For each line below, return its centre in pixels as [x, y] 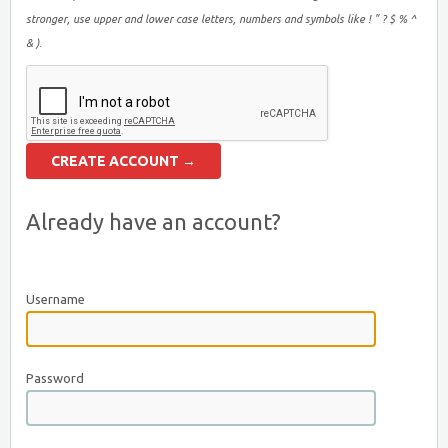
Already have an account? [153, 221]
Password [55, 378]
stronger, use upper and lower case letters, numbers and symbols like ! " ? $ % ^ [221, 19]
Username [55, 299]
